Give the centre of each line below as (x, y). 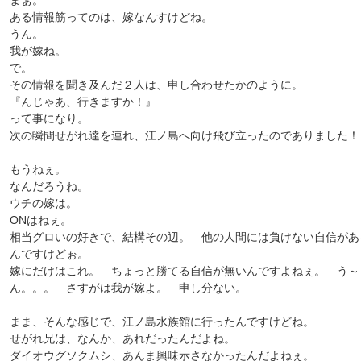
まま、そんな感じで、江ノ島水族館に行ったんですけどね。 (162, 322)
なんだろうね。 (49, 186)
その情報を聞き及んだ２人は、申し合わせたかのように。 (156, 85)
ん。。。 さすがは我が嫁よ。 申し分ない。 (128, 288)
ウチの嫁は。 (44, 203)
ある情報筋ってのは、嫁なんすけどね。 (111, 17)
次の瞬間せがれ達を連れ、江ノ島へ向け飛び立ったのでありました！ (185, 135)
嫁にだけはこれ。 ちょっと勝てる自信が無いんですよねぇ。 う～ (185, 271)
